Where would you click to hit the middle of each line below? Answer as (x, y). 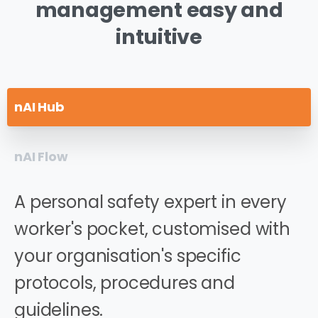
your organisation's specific (128, 256)
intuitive (159, 37)
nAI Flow (41, 156)
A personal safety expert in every (150, 202)
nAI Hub (39, 106)
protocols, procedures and (125, 283)
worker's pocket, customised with (152, 229)
